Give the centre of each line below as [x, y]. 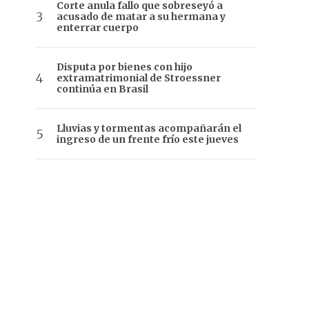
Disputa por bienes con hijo [124, 67]
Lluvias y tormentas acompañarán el [149, 129]
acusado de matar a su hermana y [141, 17]
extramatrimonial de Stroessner [139, 78]
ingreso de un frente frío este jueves [148, 140]
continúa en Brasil [102, 89]
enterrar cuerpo [98, 28]
